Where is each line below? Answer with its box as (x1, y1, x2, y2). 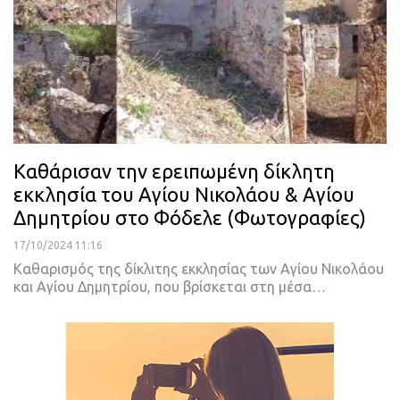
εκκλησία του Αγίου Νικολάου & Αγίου (13, 182, 354, 205)
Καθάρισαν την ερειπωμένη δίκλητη (13, 159, 335, 182)
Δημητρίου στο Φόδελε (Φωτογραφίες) (13, 205, 366, 229)
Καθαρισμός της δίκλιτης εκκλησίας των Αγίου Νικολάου (13, 260, 384, 277)
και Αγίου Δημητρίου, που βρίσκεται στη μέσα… (13, 278, 326, 295)
